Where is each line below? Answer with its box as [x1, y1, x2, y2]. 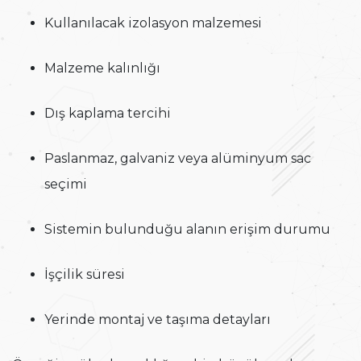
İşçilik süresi [44, 267, 125, 283]
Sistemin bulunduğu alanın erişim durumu [44, 222, 330, 238]
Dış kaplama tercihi [44, 106, 171, 122]
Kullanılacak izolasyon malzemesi [44, 15, 262, 31]
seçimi [44, 176, 87, 193]
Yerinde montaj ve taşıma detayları [44, 312, 271, 328]
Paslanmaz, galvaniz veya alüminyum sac [44, 151, 311, 167]
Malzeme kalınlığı [44, 60, 160, 77]
